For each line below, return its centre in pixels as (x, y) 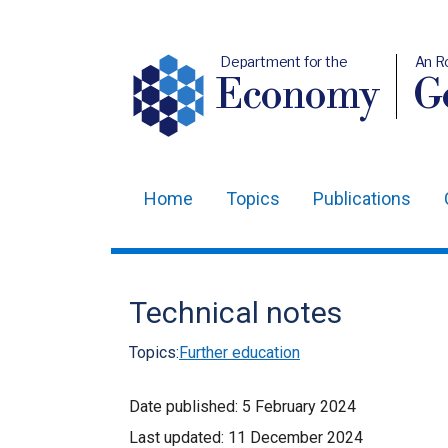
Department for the (283, 61)
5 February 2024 (299, 406)
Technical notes (235, 312)
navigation (186, 258)
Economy (298, 96)
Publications (362, 198)
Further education (239, 352)
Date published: (185, 406)
